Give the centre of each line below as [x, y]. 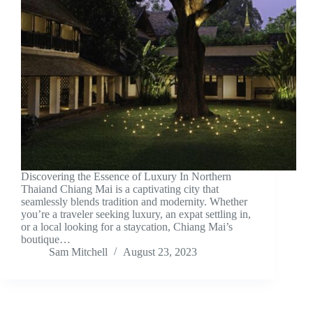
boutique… [46, 240]
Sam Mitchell [78, 252]
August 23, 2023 [160, 252]
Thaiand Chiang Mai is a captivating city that [120, 189]
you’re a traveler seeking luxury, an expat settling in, [136, 214]
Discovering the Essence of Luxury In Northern [126, 177]
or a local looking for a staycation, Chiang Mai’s [127, 227]
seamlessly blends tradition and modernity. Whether [134, 202]
